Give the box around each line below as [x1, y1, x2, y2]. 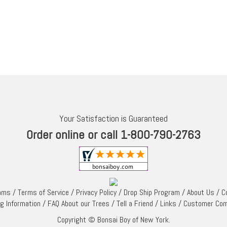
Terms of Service [18, 186, 69, 198]
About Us [187, 186, 214, 198]
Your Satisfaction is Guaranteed [59, 112, 168, 124]
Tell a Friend [117, 198, 153, 209]
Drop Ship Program [124, 186, 180, 198]
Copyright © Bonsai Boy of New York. [57, 214, 170, 225]
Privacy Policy [76, 186, 117, 198]
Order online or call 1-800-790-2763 [26, 126, 201, 142]
